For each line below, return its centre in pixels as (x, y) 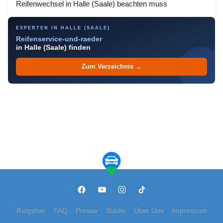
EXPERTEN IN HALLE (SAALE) (63, 28)
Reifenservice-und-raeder (59, 39)
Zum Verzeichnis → (111, 67)
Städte (115, 211)
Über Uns (149, 211)
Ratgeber (31, 211)
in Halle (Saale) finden (53, 48)
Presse (86, 211)
